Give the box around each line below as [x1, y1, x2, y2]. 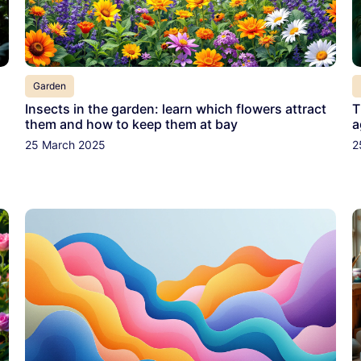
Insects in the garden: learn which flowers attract [24, 101, 326, 118]
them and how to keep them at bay [24, 116, 238, 133]
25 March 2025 [24, 138, 106, 152]
